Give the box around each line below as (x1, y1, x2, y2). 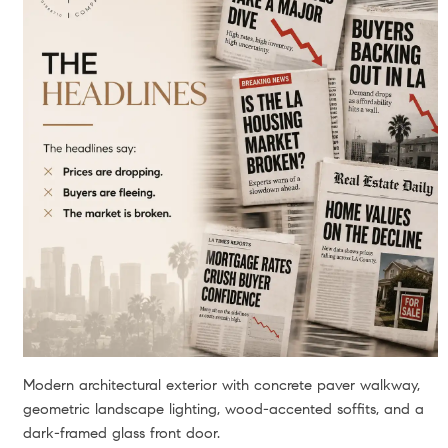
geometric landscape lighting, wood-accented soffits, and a (22, 399, 424, 418)
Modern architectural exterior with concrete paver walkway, (22, 375, 420, 394)
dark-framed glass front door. (22, 423, 220, 442)
